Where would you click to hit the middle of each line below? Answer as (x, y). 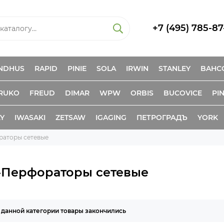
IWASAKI (30, 117)
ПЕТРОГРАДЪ (162, 117)
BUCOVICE (183, 93)
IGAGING (111, 117)
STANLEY (174, 68)
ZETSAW (70, 117)
